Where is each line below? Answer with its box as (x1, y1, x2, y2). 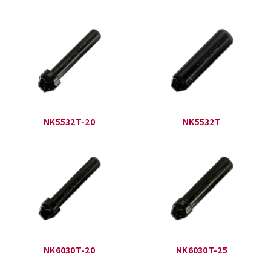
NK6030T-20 (44, 243, 95, 256)
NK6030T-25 (176, 243, 227, 256)
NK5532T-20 (44, 116, 95, 128)
